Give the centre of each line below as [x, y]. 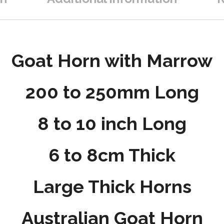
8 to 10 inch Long [112, 124]
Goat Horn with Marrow [112, 61]
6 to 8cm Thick [112, 155]
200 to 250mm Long [112, 92]
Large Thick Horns [112, 187]
